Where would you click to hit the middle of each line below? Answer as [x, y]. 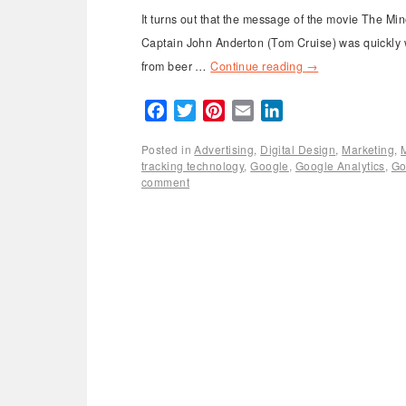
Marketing [368, 149]
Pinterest [255, 110]
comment [166, 181]
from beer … [176, 66]
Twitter [218, 110]
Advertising [224, 149]
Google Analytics [340, 165]
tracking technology [193, 165]
